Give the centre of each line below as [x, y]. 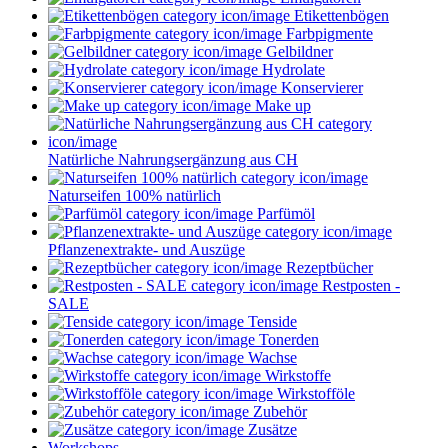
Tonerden [287, 340]
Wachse [270, 358]
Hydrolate [291, 70]
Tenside [270, 322]
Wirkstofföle [314, 394]
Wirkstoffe [296, 376]
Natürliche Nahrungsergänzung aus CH [173, 160]
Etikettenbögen [339, 16]
